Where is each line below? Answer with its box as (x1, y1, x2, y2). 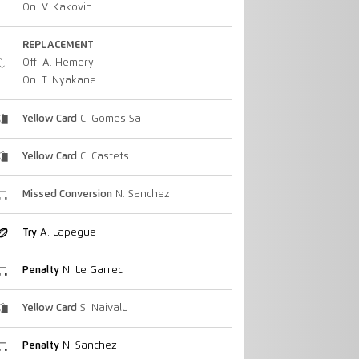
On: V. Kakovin (22, 2, 92, 13)
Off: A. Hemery (22, 58, 94, 69)
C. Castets (76, 151, 129, 162)
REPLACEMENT (22, 40, 94, 51)
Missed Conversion (22, 189, 112, 200)
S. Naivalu (76, 303, 128, 314)
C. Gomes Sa (76, 113, 141, 124)
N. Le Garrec (58, 264, 123, 276)
